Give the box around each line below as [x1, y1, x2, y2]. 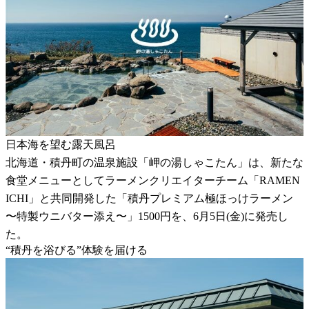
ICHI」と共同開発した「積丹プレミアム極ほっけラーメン [6, 192, 293, 204]
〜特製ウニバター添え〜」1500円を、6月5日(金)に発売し [6, 210, 288, 222]
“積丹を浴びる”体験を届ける [6, 243, 148, 256]
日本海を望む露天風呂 [6, 138, 116, 150]
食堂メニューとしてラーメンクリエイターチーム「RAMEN [6, 174, 300, 186]
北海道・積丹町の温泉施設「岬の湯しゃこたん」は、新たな [6, 156, 303, 168]
